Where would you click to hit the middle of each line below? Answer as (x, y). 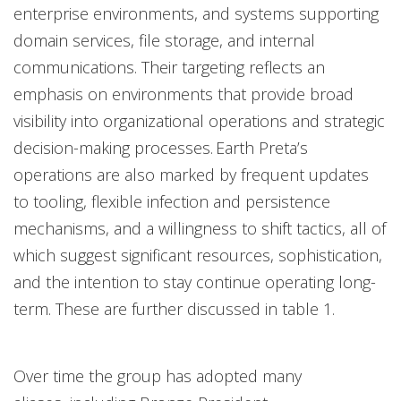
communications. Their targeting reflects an (169, 67)
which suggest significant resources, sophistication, (198, 255)
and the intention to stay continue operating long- (195, 282)
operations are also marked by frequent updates (191, 174)
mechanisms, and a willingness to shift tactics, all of (200, 228)
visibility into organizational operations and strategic (199, 120)
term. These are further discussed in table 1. (176, 308)
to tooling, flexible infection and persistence (172, 201)
